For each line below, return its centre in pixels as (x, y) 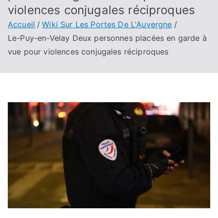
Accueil (22, 24)
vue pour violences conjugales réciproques (88, 52)
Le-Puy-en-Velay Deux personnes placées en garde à (107, 38)
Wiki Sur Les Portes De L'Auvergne (107, 24)
